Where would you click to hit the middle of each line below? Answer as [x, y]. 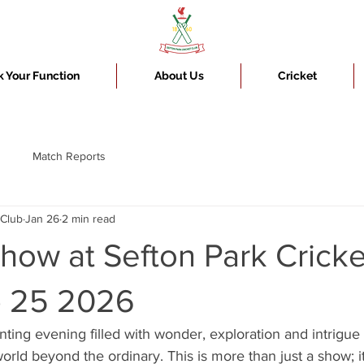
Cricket [297, 75]
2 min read [89, 219]
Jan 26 [42, 219]
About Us [179, 75]
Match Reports [69, 156]
